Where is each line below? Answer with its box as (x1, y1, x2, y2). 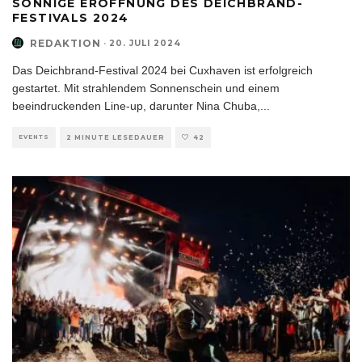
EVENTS (19, 133, 49, 141)
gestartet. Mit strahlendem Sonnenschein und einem (12, 81, 280, 95)
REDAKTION (30, 36, 101, 49)
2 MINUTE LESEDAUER (66, 133, 165, 141)
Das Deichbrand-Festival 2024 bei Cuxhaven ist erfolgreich (12, 63, 313, 77)
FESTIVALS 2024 (12, 10, 129, 25)
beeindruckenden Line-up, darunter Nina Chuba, (12, 99, 260, 112)
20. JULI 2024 (109, 37, 181, 48)
